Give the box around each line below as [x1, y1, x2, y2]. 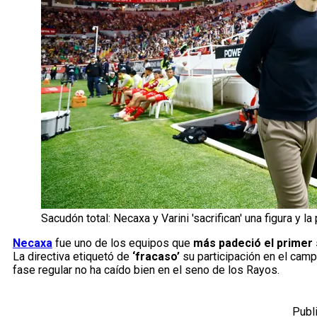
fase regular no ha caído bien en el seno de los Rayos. [13, 263, 279, 277]
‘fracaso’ [129, 250, 183, 264]
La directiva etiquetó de [13, 250, 129, 264]
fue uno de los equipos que [55, 236, 193, 250]
